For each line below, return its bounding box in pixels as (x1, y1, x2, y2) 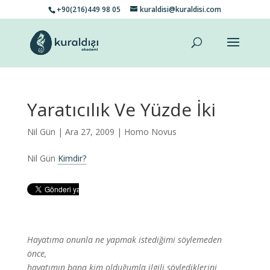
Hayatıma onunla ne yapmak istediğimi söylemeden (27, 234, 222, 245)
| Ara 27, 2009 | (55, 126, 124, 137)
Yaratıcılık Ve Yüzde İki (27, 97, 216, 122)
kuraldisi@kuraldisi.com (140, 4, 222, 14)
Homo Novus (124, 126, 177, 137)
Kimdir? (57, 152, 86, 164)
